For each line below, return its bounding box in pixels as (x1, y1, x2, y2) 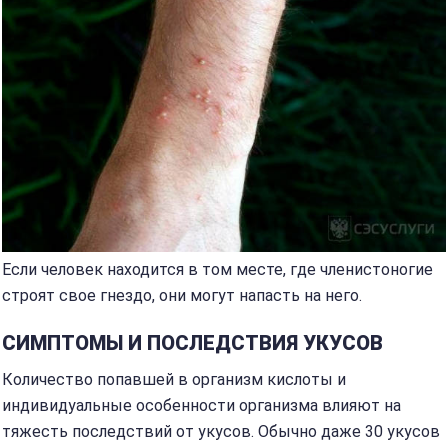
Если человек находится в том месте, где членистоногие (2, 260, 433, 279)
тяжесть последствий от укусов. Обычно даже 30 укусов (2, 422, 440, 441)
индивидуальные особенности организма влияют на (2, 396, 401, 415)
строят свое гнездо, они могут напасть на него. (2, 286, 362, 305)
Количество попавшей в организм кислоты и (2, 370, 346, 389)
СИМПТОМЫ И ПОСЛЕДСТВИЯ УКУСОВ (2, 331, 383, 355)
